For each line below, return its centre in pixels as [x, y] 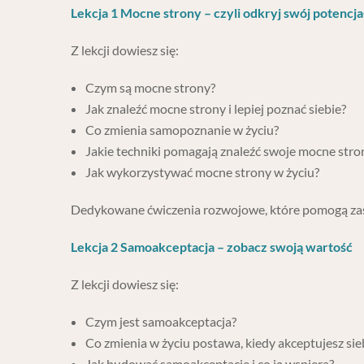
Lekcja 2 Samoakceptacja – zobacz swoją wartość [212, 247]
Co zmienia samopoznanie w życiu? [182, 130]
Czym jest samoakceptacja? [161, 322]
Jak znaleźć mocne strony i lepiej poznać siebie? [216, 109]
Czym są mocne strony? [150, 88]
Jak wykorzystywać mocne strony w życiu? [202, 172]
